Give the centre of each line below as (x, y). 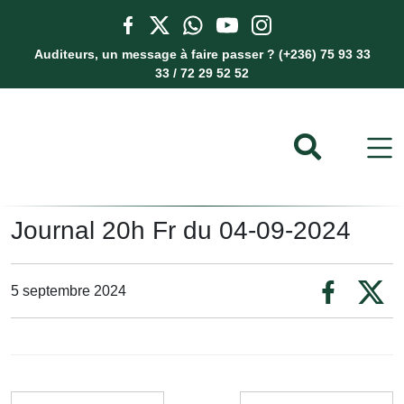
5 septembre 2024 (69, 290)
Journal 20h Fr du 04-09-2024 (181, 230)
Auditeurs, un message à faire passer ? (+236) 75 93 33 (202, 54)
